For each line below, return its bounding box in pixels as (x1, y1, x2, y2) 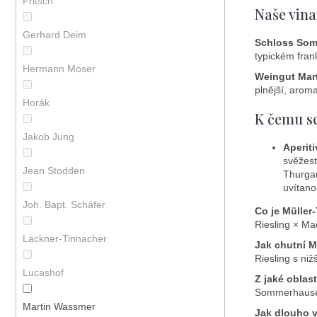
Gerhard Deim (22, 29, 89, 41)
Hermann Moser (22, 63, 98, 75)
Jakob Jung (22, 131, 77, 143)
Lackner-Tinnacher (22, 233, 110, 245)
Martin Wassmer (22, 301, 98, 313)
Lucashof (22, 267, 67, 279)
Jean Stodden (22, 165, 88, 177)
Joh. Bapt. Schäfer (22, 199, 108, 211)
